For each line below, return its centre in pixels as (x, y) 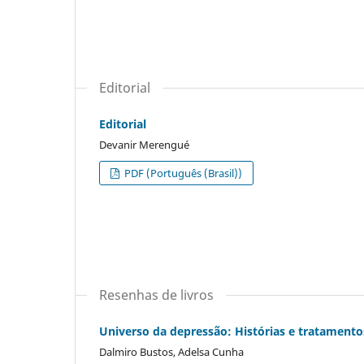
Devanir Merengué (144, 144)
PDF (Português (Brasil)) (182, 173)
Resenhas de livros (156, 295)
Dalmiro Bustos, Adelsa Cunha (171, 351)
